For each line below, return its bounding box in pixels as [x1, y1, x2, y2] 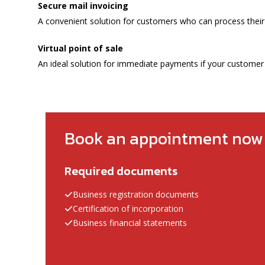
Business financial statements [73, 216, 187, 228]
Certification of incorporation [73, 202, 183, 214]
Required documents [64, 161, 177, 180]
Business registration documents [73, 188, 199, 200]
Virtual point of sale [38, 42, 123, 54]
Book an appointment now [64, 125, 263, 151]
